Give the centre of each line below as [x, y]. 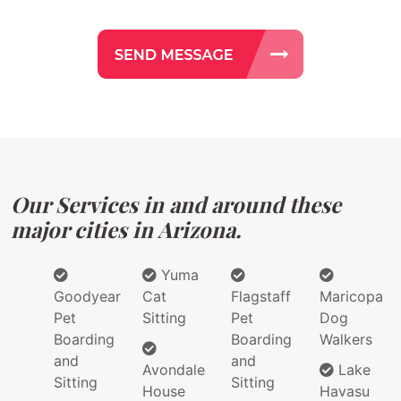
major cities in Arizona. [126, 230]
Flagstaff [261, 297]
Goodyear [87, 297]
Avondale [174, 370]
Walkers [346, 340]
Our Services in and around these [176, 205]
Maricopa [351, 297]
